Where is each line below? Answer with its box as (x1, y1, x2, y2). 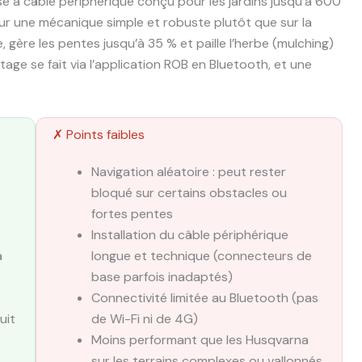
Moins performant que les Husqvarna (91, 331, 309, 349)
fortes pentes (91, 205, 173, 223)
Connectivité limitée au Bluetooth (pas (91, 289, 318, 307)
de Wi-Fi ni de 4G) (91, 310, 198, 328)
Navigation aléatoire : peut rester (91, 163, 286, 181)
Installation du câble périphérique (91, 226, 288, 244)
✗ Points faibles (53, 126, 145, 144)
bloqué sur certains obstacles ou (91, 184, 287, 202)
